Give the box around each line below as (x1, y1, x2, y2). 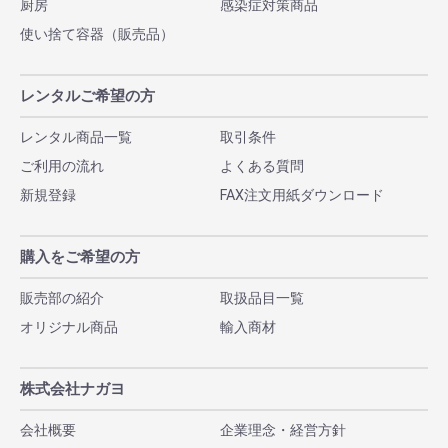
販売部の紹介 (20, 290, 104, 307)
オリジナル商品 (20, 319, 118, 336)
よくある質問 (220, 158, 304, 175)
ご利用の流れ (20, 158, 104, 175)
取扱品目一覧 (220, 290, 304, 307)
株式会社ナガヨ (20, 380, 125, 399)
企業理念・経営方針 (220, 422, 346, 439)
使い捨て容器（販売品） (20, 26, 174, 43)
